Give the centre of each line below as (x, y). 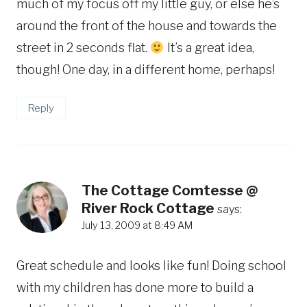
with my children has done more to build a (135, 288)
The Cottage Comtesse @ (170, 190)
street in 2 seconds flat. (83, 48)
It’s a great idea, (209, 48)
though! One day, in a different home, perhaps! (146, 70)
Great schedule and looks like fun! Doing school (151, 266)
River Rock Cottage (148, 208)
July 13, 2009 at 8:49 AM (137, 225)
